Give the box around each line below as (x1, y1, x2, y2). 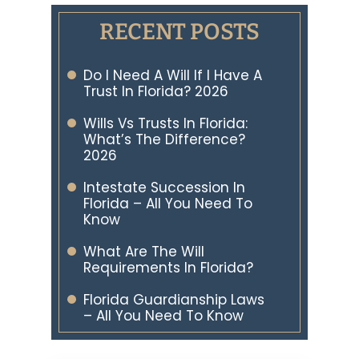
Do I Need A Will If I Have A (83, 66, 262, 85)
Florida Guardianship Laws (83, 290, 264, 309)
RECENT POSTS (99, 18, 260, 45)
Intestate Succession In (83, 178, 245, 197)
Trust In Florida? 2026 (83, 82, 228, 101)
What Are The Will (83, 242, 204, 261)
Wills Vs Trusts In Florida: (83, 114, 248, 133)
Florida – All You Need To (83, 194, 252, 213)
